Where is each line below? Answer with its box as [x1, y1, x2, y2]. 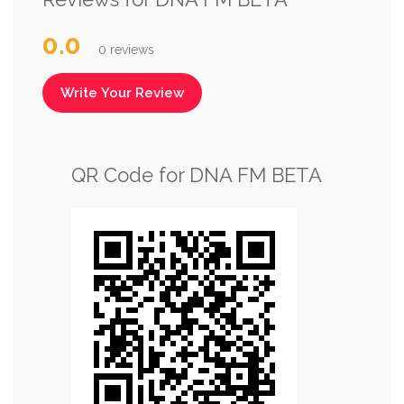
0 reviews [98, 41, 154, 57]
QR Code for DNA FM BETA [71, 162, 322, 187]
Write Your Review [60, 84, 184, 101]
